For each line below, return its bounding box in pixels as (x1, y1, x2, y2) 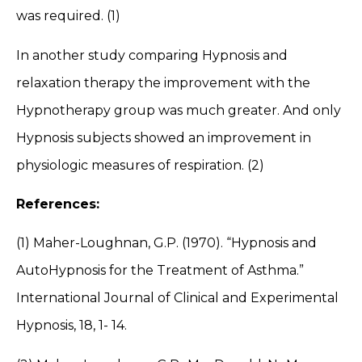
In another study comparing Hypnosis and (16, 47, 288, 63)
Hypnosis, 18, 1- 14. (16, 318, 127, 334)
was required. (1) (16, 8, 120, 24)
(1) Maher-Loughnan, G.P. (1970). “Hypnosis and (16, 235, 317, 251)
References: (16, 196, 103, 212)
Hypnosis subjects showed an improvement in (16, 129, 311, 145)
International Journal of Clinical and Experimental (16, 290, 339, 306)
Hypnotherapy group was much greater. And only (16, 102, 341, 118)
